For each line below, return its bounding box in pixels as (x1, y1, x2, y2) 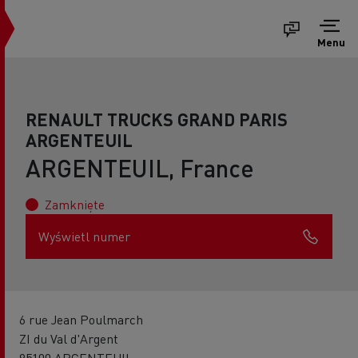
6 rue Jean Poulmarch (19, 311, 143, 328)
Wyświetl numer (38, 228, 130, 245)
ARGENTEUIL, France (26, 153, 254, 183)
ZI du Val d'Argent (19, 330, 118, 347)
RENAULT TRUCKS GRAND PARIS (26, 108, 288, 130)
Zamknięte (45, 196, 105, 213)
